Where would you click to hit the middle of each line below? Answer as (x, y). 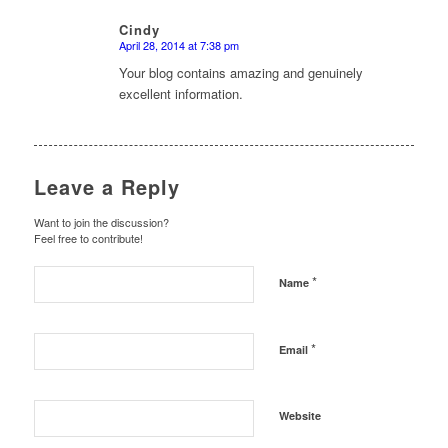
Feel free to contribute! (88, 238)
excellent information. (180, 94)
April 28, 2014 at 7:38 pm (178, 45)
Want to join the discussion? (101, 222)
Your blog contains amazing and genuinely (240, 73)
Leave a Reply (106, 187)
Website (299, 416)
